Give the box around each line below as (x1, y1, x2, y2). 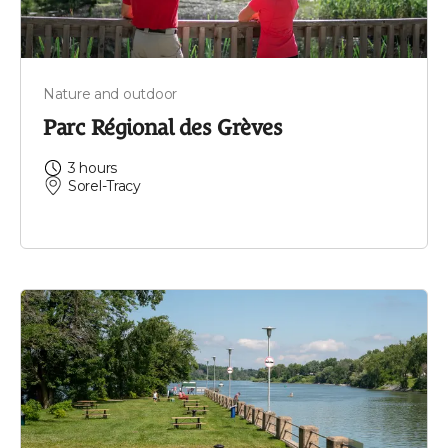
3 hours (68, 158, 118, 177)
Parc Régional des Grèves (43, 114, 283, 140)
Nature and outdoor (43, 84, 177, 103)
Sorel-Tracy (68, 176, 141, 195)
